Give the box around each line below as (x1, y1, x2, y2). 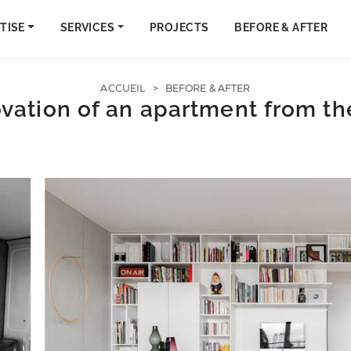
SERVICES (60, 21, 115, 34)
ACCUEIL (100, 82, 146, 94)
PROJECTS (150, 21, 209, 34)
